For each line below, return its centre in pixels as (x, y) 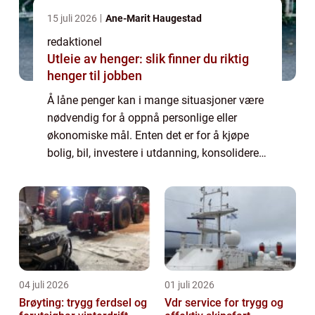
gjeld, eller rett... (85, 170)
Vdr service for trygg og (224, 302)
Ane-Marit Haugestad (154, 18)
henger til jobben (95, 75)
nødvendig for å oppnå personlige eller (142, 117)
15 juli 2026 (73, 18)
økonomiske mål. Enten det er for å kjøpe (148, 135)
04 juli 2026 (44, 284)
